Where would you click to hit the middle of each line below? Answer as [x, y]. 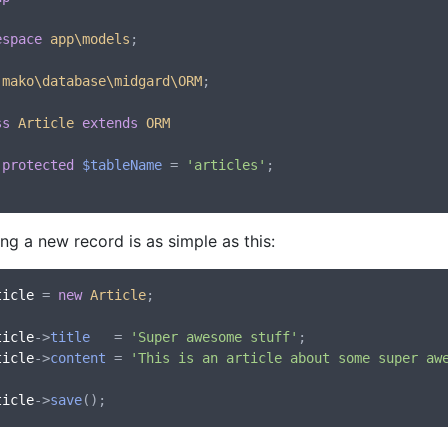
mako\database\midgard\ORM [102, 81]
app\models [90, 39]
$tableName [122, 165]
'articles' [226, 165]
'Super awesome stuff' [214, 337]
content [78, 358]
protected [38, 165]
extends [110, 123]
